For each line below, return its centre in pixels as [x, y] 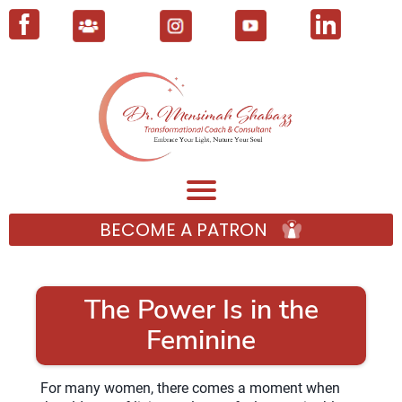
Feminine [201, 340]
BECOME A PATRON [183, 229]
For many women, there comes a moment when [190, 388]
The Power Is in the [201, 310]
